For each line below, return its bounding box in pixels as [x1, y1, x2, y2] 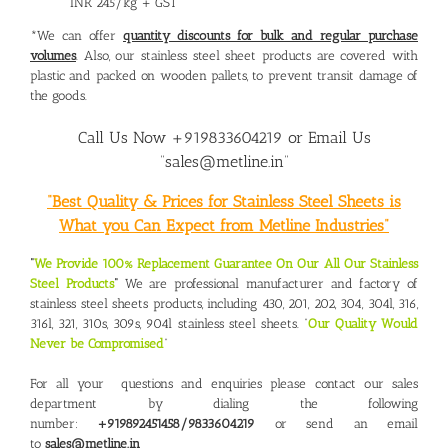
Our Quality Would [307, 316, 419, 332]
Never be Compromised [30, 336, 164, 352]
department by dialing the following [30, 396, 418, 412]
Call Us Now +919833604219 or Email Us [77, 128, 371, 148]
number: [30, 416, 98, 432]
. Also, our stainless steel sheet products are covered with [76, 48, 418, 64]
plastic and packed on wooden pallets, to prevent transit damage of [30, 68, 418, 84]
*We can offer [30, 28, 123, 44]
